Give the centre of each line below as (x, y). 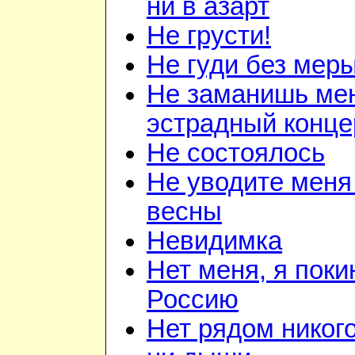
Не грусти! (209, 36)
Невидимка (214, 241)
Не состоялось (236, 153)
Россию (193, 300)
